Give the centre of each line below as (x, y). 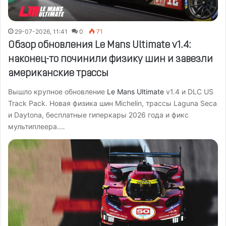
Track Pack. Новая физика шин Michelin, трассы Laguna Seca (112, 103)
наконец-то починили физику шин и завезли (110, 59)
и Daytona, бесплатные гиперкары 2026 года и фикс (98, 115)
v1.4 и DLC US (189, 91)
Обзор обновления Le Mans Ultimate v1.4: (100, 45)
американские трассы (58, 73)
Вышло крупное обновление (58, 91)
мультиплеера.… (37, 126)
